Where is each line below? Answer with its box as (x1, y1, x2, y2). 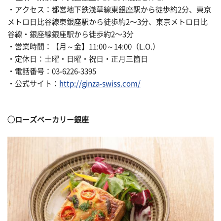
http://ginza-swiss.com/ (59, 80, 141, 88)
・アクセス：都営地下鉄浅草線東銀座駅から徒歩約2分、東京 (7, 6, 211, 14)
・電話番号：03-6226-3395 (7, 68, 96, 75)
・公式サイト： (7, 80, 59, 88)
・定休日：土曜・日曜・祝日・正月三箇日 (7, 55, 148, 63)
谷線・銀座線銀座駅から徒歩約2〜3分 (7, 31, 134, 38)
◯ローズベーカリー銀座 (7, 115, 89, 123)
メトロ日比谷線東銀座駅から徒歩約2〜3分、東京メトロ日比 (7, 18, 208, 26)
